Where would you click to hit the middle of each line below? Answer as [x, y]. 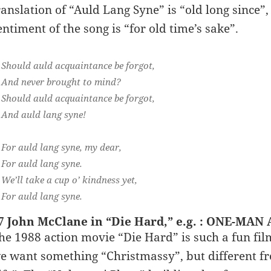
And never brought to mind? [61, 81]
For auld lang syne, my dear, [62, 147]
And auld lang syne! [44, 114]
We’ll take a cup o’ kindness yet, [70, 180]
